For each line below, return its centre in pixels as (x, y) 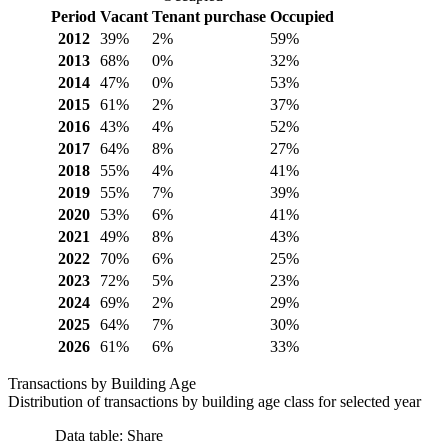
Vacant (124, 16)
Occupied (302, 16)
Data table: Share (109, 435)
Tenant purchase (209, 16)
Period (73, 16)
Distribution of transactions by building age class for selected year (214, 401)
